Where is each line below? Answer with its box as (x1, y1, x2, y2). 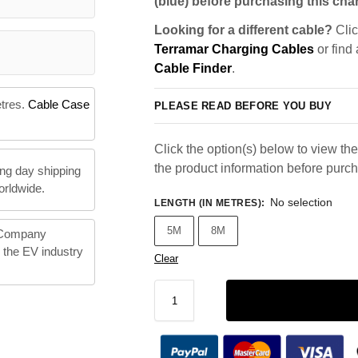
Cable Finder (154, 62, 232, 75)
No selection (270, 196, 332, 209)
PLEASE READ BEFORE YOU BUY (154, 99, 332, 112)
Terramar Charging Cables (154, 42, 314, 56)
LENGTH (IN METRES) (154, 197, 261, 209)
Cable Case (27, 97, 89, 112)
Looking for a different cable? (154, 23, 332, 37)
